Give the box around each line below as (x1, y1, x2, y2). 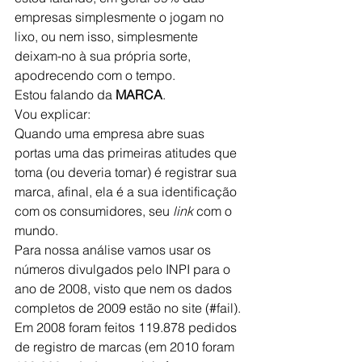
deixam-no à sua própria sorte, (15, 48, 194, 64)
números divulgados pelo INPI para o (15, 261, 234, 277)
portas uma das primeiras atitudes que (15, 145, 240, 161)
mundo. (15, 222, 58, 238)
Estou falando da (15, 86, 116, 103)
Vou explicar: (15, 106, 90, 122)
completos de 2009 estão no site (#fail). (15, 300, 241, 316)
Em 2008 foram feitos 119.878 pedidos (15, 319, 240, 335)
